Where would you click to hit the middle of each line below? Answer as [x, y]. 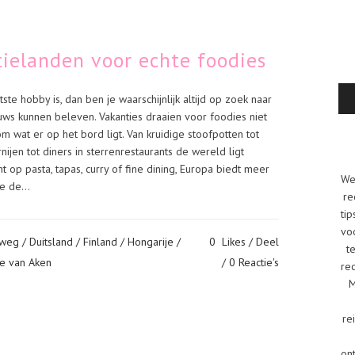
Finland [100, 242]
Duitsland [51, 242]
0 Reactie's [254, 262]
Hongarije [151, 242]
